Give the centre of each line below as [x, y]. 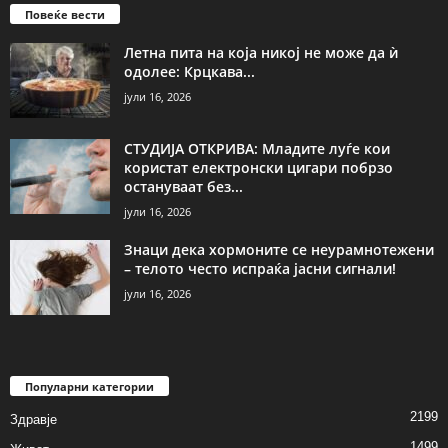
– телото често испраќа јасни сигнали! [260, 268]
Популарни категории [89, 386]
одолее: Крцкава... [189, 71]
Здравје [33, 419]
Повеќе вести [65, 14]
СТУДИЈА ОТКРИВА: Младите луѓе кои [257, 148]
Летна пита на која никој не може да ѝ [261, 52]
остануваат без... [183, 186]
